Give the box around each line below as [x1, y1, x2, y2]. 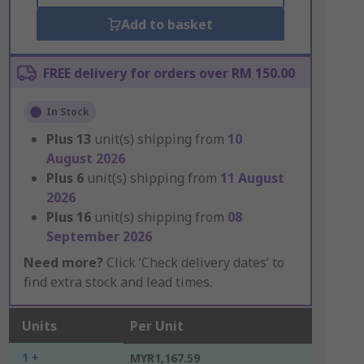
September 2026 [45, 227, 152, 245]
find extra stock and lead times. [23, 273, 212, 291]
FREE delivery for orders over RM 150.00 [42, 64, 295, 82]
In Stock [45, 105, 89, 119]
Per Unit [129, 317, 184, 335]
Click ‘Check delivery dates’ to [102, 253, 284, 271]
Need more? [23, 253, 103, 271]
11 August [219, 169, 284, 187]
